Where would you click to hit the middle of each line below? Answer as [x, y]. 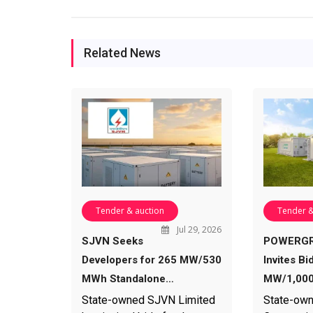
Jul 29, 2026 [198, 229]
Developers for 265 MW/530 [152, 260]
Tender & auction [130, 210]
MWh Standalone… [128, 278]
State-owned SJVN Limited [148, 300]
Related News [122, 53]
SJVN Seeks [112, 241]
